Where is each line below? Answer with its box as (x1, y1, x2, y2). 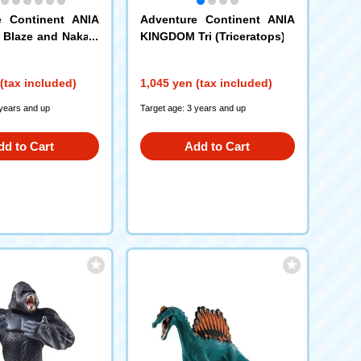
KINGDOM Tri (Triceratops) (139, 29, 285, 43)
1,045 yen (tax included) (139, 76, 272, 89)
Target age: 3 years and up (139, 102, 246, 113)
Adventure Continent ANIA (139, 12, 295, 26)
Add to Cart (185, 139, 250, 153)
